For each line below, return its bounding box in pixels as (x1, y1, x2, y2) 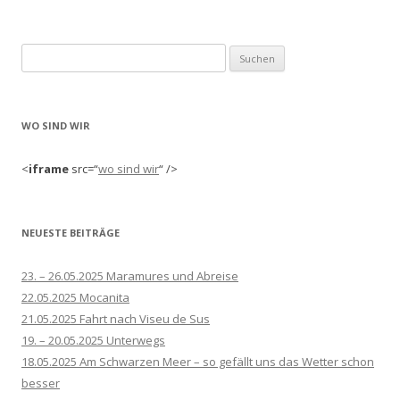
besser (21, 375, 60, 392)
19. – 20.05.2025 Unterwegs (21, 332, 165, 349)
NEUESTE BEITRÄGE (21, 226, 120, 240)
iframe (29, 161, 69, 178)
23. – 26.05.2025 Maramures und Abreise (21, 268, 238, 285)
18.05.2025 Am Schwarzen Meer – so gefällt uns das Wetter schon (21, 354, 374, 371)
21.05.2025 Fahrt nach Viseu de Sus (21, 311, 210, 328)
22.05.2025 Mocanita (21, 289, 129, 306)
